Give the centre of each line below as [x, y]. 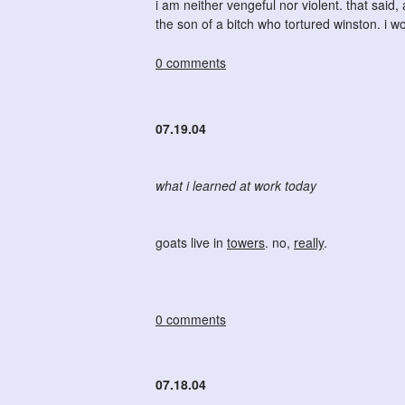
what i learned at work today [236, 185]
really [309, 242]
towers [246, 242]
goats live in [191, 242]
